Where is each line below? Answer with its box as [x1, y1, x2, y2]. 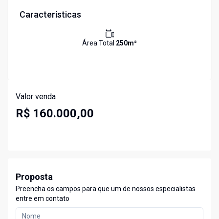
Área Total [82, 39, 116, 47]
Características [20, 9, 81, 20]
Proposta [16, 172, 53, 182]
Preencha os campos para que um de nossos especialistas [16, 185, 196, 193]
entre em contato [16, 195, 69, 203]
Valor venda [16, 92, 56, 102]
